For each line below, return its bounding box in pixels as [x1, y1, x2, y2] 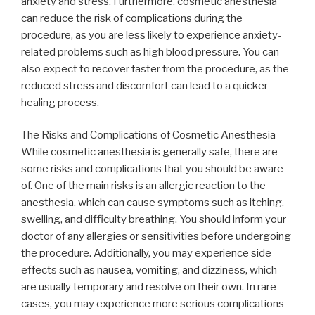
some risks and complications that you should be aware [21, 162, 283, 176]
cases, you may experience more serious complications [21, 297, 284, 311]
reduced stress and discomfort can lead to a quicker [21, 79, 268, 92]
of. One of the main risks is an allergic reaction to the [21, 179, 266, 193]
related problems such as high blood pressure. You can [21, 45, 279, 58]
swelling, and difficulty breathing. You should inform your [21, 213, 286, 226]
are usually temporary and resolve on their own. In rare [21, 281, 276, 294]
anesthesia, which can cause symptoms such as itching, [21, 196, 284, 210]
